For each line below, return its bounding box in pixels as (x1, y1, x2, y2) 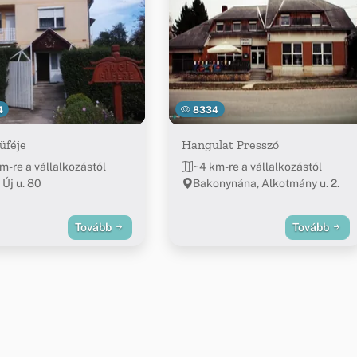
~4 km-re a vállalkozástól (192, 160, 322, 174)
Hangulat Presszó (181, 137, 279, 153)
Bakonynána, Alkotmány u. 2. (192, 177, 339, 190)
